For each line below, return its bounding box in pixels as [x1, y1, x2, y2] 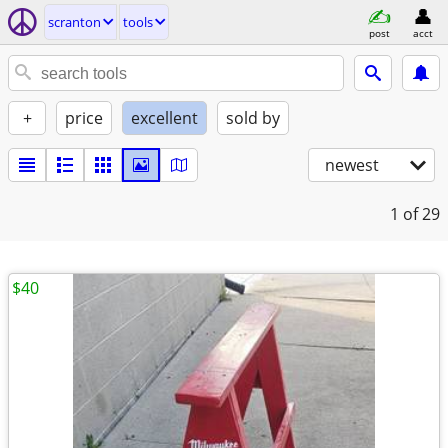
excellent [131, 107, 198, 129]
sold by [226, 107, 280, 129]
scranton [48, 13, 101, 31]
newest [325, 154, 379, 176]
